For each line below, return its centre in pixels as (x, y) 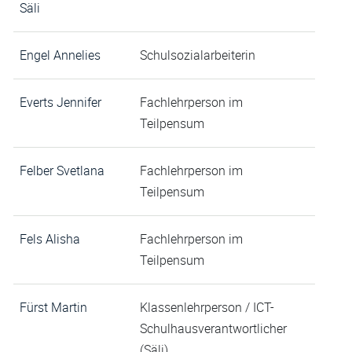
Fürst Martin (53, 308)
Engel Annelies (60, 55)
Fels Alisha (50, 239)
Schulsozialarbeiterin (198, 55)
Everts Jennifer (60, 103)
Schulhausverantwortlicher (213, 329)
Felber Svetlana (62, 171)
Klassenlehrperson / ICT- (207, 308)
